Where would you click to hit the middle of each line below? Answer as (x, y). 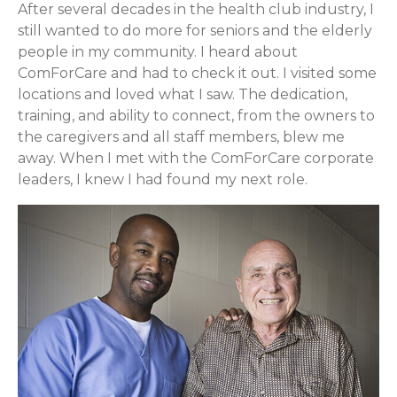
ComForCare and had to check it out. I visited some (197, 74)
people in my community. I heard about (158, 52)
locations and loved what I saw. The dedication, (183, 95)
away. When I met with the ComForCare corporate (196, 159)
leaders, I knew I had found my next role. (163, 180)
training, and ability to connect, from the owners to (196, 116)
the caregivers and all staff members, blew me (181, 137)
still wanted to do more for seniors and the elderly (195, 31)
